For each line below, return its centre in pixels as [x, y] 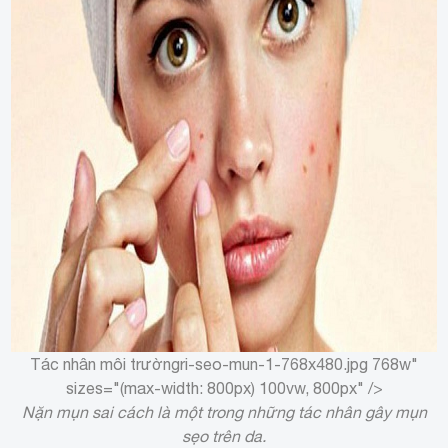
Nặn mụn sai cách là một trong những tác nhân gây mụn [224, 411]
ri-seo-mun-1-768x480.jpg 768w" [299, 363]
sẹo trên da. [224, 435]
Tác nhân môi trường [105, 363]
